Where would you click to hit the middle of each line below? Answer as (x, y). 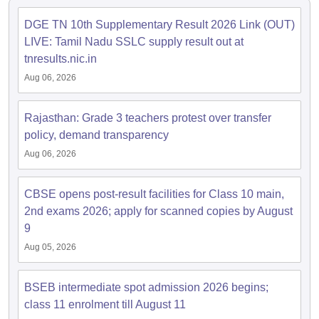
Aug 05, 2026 (50, 247)
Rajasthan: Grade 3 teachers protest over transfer (148, 118)
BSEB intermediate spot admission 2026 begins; (146, 287)
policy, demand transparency (96, 135)
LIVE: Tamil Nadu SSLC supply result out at (134, 42)
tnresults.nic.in (61, 59)
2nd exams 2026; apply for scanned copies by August (158, 211)
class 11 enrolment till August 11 (105, 304)
